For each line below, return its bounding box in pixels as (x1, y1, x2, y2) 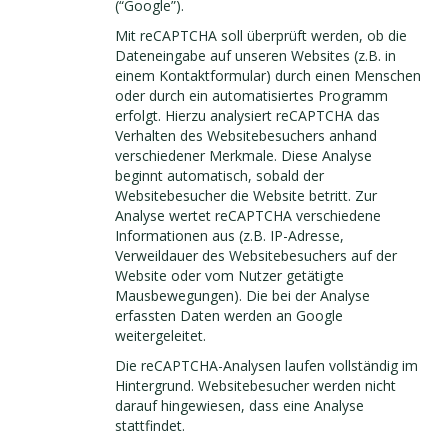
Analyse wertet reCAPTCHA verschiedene (115, 206, 381, 225)
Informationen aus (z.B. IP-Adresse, (115, 226, 344, 245)
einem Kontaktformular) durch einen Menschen (115, 66, 421, 85)
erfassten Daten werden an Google (115, 306, 343, 325)
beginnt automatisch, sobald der (115, 166, 324, 185)
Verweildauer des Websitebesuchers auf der (115, 246, 397, 265)
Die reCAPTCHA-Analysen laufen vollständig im (115, 356, 418, 375)
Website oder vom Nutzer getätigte (115, 266, 344, 285)
